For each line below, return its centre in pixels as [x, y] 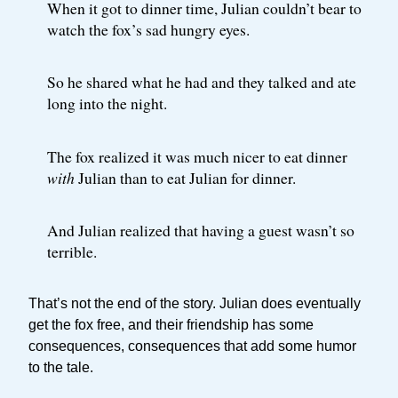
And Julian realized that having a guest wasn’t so [200, 230]
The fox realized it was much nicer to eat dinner [197, 156]
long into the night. [107, 103]
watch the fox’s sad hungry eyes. [148, 30]
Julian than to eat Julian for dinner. [185, 177]
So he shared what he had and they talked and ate [201, 82]
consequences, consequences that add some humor [192, 346]
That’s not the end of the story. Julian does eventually [195, 303]
